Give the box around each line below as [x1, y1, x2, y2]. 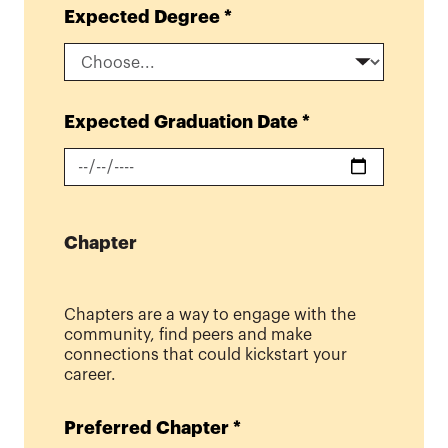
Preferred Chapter [64, 418, 229, 437]
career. [64, 366, 116, 383]
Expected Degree [64, 7, 220, 26]
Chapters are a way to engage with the [64, 306, 356, 323]
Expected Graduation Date [64, 112, 298, 131]
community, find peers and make [64, 326, 312, 343]
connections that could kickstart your [64, 346, 347, 363]
